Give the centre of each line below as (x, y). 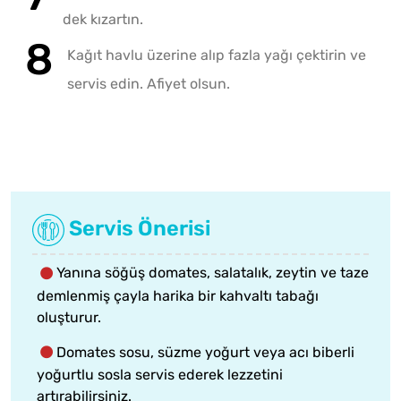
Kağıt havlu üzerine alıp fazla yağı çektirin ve (217, 55)
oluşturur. (69, 317)
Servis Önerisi (137, 229)
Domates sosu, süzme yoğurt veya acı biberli (205, 352)
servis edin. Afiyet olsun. (149, 84)
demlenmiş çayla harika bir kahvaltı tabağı (178, 295)
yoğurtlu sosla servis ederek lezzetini (160, 374)
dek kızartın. (103, 20)
